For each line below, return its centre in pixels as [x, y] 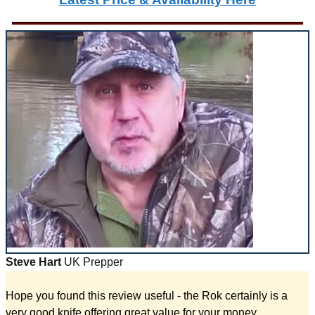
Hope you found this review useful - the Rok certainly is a [147, 295]
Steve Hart [33, 262]
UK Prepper [92, 262]
